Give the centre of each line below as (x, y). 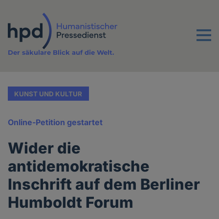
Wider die (44, 148)
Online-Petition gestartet (55, 122)
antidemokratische (79, 166)
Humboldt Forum (71, 202)
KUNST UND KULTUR (48, 94)
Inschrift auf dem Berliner (104, 184)
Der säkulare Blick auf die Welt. (61, 53)
